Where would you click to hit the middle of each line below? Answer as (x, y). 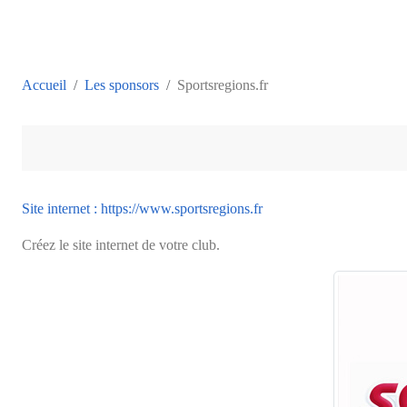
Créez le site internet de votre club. (121, 244)
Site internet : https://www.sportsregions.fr (142, 208)
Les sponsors (122, 84)
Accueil (44, 84)
